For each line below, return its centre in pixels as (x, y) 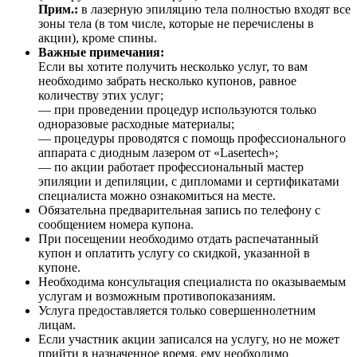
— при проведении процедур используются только (177, 109)
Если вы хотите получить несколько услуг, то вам (173, 66)
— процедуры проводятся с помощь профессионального (192, 138)
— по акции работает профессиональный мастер (171, 167)
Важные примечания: (101, 52)
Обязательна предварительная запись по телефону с (179, 210)
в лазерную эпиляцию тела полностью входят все (214, 9)
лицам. (57, 324)
